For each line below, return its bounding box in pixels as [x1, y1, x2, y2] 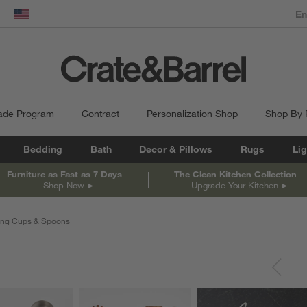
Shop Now [42, 179, 84, 191]
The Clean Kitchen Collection [173, 168, 297, 180]
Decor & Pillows [139, 143, 213, 156]
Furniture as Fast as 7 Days [7, 168, 123, 180]
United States [21, 14, 80, 27]
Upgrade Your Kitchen [191, 179, 278, 191]
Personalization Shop [146, 108, 238, 120]
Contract [81, 108, 119, 120]
